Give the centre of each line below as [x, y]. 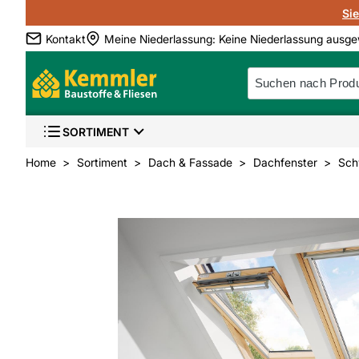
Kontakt [66, 38]
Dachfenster [285, 162]
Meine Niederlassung [158, 38]
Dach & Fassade [190, 162]
